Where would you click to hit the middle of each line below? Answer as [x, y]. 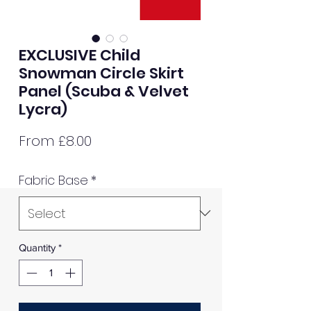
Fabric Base [53, 180]
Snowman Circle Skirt [101, 73]
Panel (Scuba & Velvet [104, 91]
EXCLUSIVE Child [79, 55]
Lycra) [43, 109]
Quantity [37, 247]
